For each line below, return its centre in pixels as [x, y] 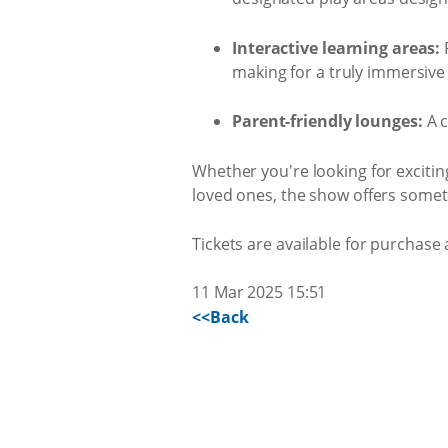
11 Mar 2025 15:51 [259, 292]
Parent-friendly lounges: [327, 121]
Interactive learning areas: [336, 47]
